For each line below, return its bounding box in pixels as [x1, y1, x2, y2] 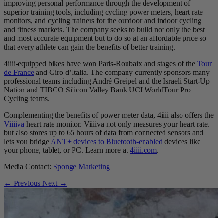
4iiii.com [130, 145, 157, 154]
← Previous [4, 179, 42, 187]
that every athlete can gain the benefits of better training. [4, 42, 175, 51]
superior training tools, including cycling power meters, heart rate [4, 7, 203, 16]
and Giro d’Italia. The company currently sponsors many [34, 68, 210, 76]
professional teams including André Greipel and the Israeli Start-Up [4, 76, 210, 85]
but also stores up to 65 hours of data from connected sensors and [4, 128, 203, 137]
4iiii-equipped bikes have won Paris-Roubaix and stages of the [4, 59, 197, 68]
